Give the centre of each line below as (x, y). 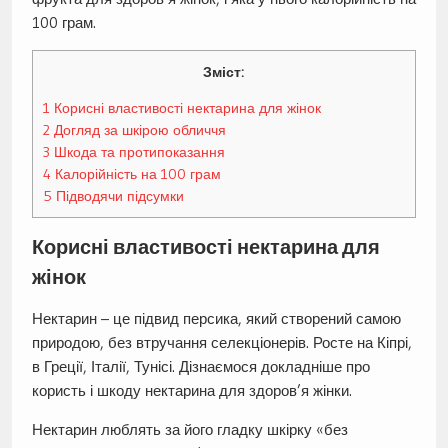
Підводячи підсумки (117, 195)
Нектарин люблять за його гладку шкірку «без (189, 429)
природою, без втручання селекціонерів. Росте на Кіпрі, (221, 342)
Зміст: (224, 71)
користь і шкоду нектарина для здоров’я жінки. (191, 390)
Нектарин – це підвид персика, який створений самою (216, 318)
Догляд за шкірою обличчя (137, 129)
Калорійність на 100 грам (135, 173)
